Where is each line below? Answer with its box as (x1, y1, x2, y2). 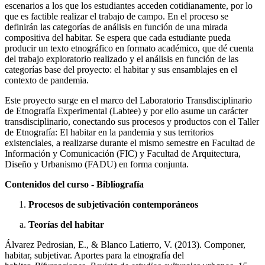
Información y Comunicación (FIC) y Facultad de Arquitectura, (5, 148, 241, 159)
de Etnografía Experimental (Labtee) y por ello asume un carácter (5, 105, 248, 116)
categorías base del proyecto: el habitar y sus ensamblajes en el (5, 64, 237, 75)
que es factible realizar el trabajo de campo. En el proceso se (5, 11, 228, 21)
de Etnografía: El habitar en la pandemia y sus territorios (5, 127, 214, 137)
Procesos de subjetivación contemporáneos (28, 199, 198, 209)
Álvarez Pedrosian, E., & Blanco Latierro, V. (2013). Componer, (5, 239, 245, 250)
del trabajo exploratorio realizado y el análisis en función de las (5, 53, 238, 64)
